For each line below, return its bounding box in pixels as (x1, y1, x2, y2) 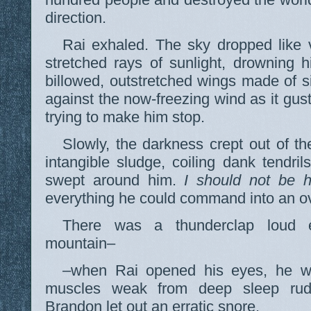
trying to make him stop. (45, 108, 205, 126)
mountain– (45, 234, 115, 252)
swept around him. (45, 171, 185, 189)
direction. (45, 8, 106, 26)
